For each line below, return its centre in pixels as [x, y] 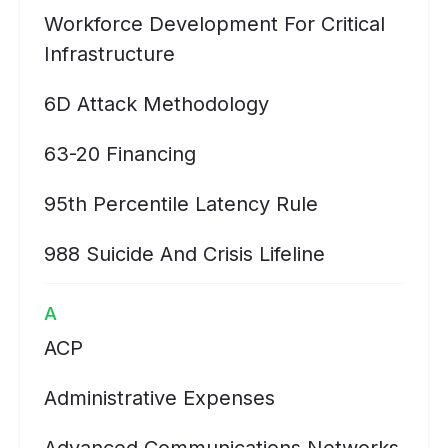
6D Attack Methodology [156, 104]
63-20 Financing [120, 154]
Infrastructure [109, 54]
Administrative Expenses [159, 398]
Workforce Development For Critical [214, 24]
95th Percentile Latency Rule [181, 204]
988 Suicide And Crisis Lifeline [184, 254]
